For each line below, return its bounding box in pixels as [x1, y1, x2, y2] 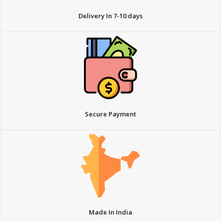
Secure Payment [85, 110, 136, 119]
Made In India [89, 207, 132, 217]
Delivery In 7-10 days [78, 11, 143, 21]
